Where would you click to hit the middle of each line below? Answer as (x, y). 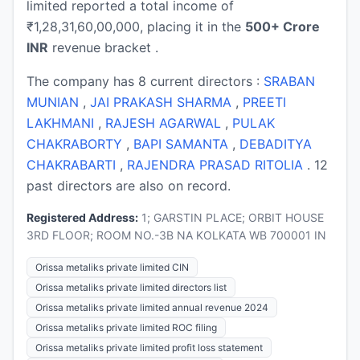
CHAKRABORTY (76, 143)
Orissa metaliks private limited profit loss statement (149, 347)
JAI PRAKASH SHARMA (163, 102)
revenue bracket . (103, 47)
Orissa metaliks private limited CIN (112, 267)
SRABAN (289, 81)
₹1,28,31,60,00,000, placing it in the (136, 26)
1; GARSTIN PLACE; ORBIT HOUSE (231, 217)
